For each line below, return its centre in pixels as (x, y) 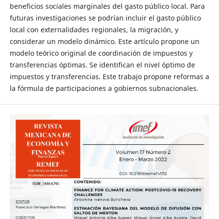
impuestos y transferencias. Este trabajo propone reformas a (109, 77)
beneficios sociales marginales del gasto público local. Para (107, 6)
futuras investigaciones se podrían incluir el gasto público (105, 18)
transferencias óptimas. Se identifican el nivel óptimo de (102, 65)
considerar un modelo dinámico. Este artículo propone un (104, 42)
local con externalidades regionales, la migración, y (94, 30)
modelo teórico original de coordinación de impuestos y (101, 53)
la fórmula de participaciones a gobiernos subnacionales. (104, 88)
